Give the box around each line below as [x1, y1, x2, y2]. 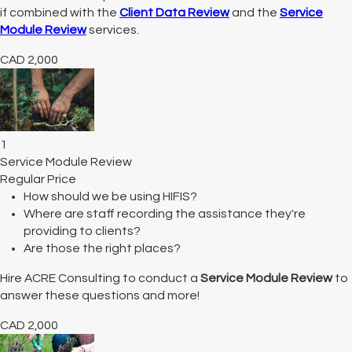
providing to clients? [24, 225, 141, 238]
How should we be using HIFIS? [24, 190, 197, 203]
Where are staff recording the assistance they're [24, 207, 306, 221]
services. [86, 24, 139, 37]
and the [229, 6, 280, 20]
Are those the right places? [24, 242, 181, 255]
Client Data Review [119, 6, 229, 20]
